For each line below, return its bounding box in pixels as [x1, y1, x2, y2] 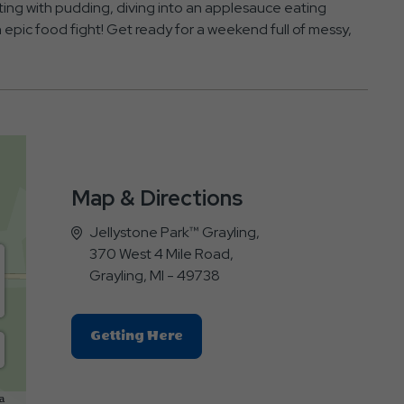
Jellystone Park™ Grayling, [88, 222, 260, 242]
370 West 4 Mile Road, [88, 243, 234, 263]
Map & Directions [70, 183, 243, 212]
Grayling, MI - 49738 [88, 265, 220, 285]
